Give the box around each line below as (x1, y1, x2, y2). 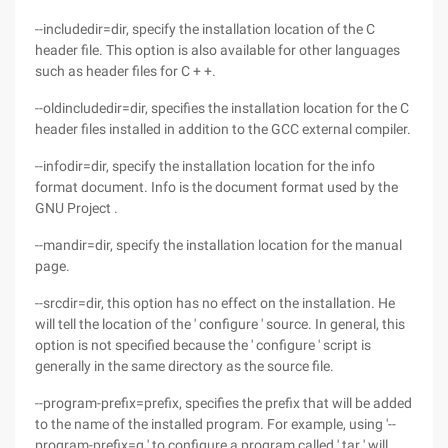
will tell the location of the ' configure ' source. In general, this (35, 316, 405, 332)
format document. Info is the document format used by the (35, 179, 398, 195)
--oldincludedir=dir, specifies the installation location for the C (35, 100, 409, 116)
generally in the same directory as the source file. (35, 358, 334, 374)
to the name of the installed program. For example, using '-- (35, 416, 396, 432)
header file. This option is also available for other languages (35, 42, 400, 58)
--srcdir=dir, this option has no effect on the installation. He (35, 295, 395, 311)
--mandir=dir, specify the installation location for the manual (35, 237, 402, 253)
